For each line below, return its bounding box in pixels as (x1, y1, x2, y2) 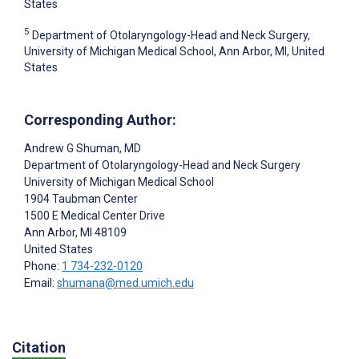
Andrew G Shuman (24, 141, 119, 155)
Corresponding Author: (24, 111, 176, 128)
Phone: (24, 259, 62, 272)
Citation (12, 339, 66, 357)
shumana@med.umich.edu (57, 276, 194, 289)
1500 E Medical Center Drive (24, 208, 165, 222)
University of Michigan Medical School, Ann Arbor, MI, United (24, 44, 325, 58)
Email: (24, 276, 57, 289)
